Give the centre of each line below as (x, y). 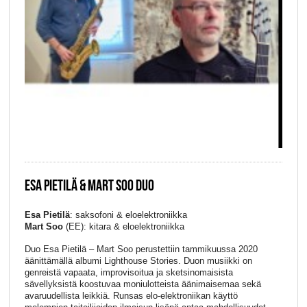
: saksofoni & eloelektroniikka (128, 214)
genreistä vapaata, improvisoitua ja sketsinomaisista (128, 273)
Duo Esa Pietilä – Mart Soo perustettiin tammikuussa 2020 (141, 249)
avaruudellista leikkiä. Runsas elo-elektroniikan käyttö (131, 296)
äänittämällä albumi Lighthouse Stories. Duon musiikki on (138, 261)
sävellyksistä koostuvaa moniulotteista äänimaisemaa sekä (143, 284)
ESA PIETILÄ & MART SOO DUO (89, 185)
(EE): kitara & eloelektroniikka (123, 226)
